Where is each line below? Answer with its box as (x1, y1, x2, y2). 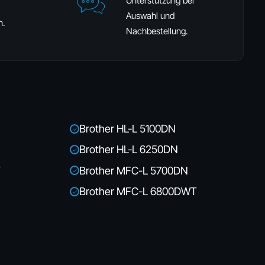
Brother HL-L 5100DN (79, 122, 176, 135)
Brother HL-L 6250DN (79, 143, 178, 156)
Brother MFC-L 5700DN (79, 164, 188, 177)
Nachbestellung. (126, 25, 188, 37)
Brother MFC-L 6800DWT (79, 185, 197, 198)
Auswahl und (126, 10, 174, 21)
